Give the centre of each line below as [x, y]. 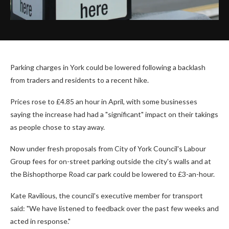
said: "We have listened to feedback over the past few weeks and [114, 209]
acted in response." [40, 221]
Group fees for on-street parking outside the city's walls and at [111, 162]
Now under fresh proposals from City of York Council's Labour [108, 149]
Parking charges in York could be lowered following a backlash [108, 67]
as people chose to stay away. [58, 127]
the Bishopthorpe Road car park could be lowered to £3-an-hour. [112, 174]
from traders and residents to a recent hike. [79, 80]
